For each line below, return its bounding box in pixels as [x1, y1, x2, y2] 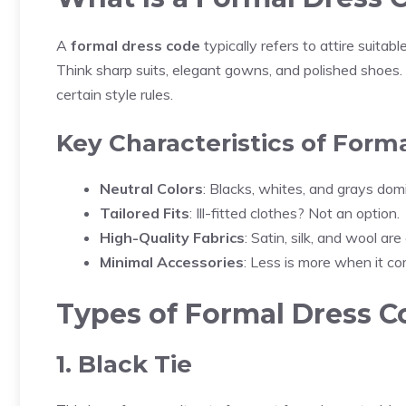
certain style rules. [56, 85, 173, 103]
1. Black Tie [56, 350, 192, 379]
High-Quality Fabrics [100, 228, 245, 246]
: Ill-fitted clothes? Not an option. [189, 204, 400, 222]
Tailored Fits [100, 204, 189, 222]
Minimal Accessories [100, 253, 244, 271]
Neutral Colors [100, 179, 203, 198]
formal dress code [71, 36, 200, 54]
